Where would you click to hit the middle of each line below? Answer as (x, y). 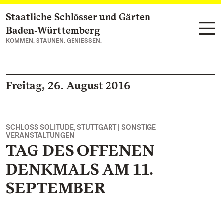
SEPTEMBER (56, 188)
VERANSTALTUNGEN (40, 135)
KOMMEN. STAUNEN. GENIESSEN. (54, 41)
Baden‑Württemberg (53, 30)
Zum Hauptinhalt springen (67, 18)
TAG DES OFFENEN (80, 150)
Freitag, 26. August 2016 (68, 85)
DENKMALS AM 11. (79, 169)
